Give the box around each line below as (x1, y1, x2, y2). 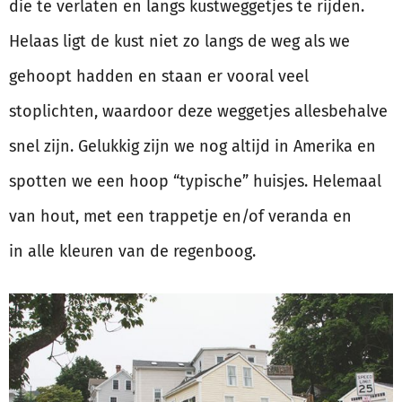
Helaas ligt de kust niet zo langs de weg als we (9, 31, 350, 52)
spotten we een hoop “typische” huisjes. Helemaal (9, 171, 381, 192)
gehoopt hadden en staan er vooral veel (9, 66, 309, 87)
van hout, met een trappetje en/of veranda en (9, 206, 352, 227)
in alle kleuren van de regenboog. (9, 241, 256, 262)
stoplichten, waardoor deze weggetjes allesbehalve (9, 101, 388, 122)
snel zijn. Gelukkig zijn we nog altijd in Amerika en (9, 136, 376, 157)
